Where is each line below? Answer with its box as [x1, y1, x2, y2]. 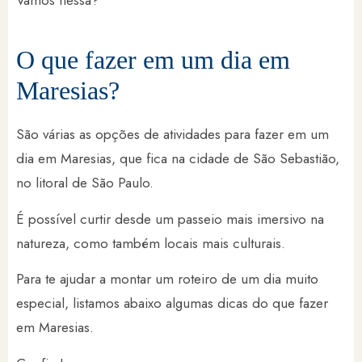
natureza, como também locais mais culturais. [16, 233, 289, 253]
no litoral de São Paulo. [16, 173, 154, 193]
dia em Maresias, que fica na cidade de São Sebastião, [16, 149, 339, 169]
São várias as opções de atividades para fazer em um [16, 124, 329, 145]
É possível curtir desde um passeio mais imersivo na [16, 208, 324, 229]
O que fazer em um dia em [16, 45, 290, 75]
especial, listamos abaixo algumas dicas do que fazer [16, 293, 328, 314]
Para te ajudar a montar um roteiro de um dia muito [16, 269, 318, 289]
